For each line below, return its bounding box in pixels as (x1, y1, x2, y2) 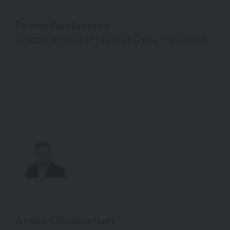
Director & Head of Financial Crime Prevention (15, 33, 205, 46)
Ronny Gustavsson (15, 18, 110, 33)
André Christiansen (15, 213, 115, 228)
